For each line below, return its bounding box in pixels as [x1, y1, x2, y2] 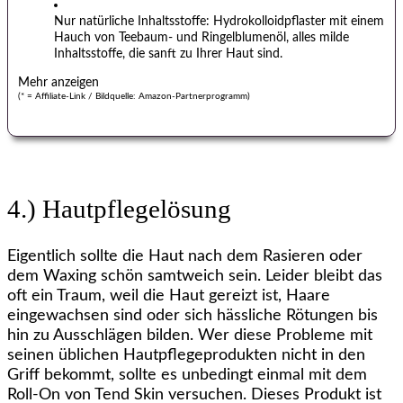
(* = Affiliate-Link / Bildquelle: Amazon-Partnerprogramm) [18, 92, 250, 102]
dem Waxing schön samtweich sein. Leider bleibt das [7, 267, 382, 284]
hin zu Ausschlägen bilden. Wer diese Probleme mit [7, 327, 372, 344]
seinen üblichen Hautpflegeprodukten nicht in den [7, 346, 365, 363]
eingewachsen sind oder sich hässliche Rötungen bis [7, 307, 378, 324]
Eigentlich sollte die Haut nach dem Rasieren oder [7, 247, 363, 264]
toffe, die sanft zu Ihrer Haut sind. [96, 46, 282, 60]
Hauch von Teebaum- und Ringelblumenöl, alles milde [54, 30, 349, 44]
